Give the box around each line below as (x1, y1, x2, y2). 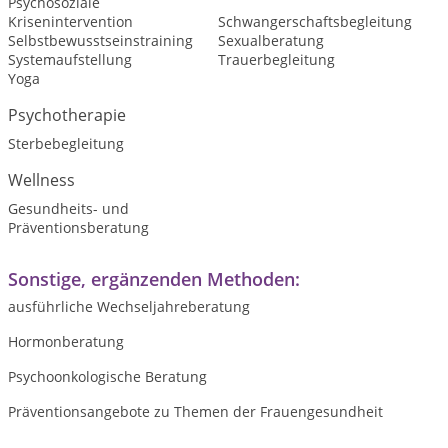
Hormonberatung (8, 332, 124, 351)
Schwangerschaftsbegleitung (217, 12, 412, 31)
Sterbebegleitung (8, 134, 124, 153)
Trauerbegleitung (217, 50, 335, 69)
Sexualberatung (217, 31, 324, 50)
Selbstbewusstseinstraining (8, 31, 193, 50)
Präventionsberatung (8, 218, 149, 237)
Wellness (8, 169, 75, 191)
